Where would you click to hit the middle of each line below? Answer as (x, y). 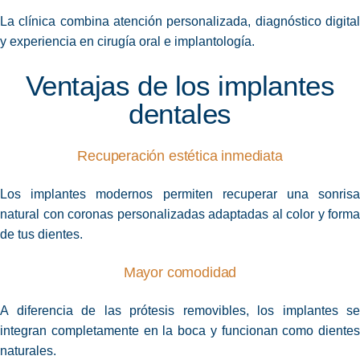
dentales (180, 114)
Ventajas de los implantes (180, 86)
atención (138, 22)
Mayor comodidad (180, 273)
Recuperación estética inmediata (180, 156)
